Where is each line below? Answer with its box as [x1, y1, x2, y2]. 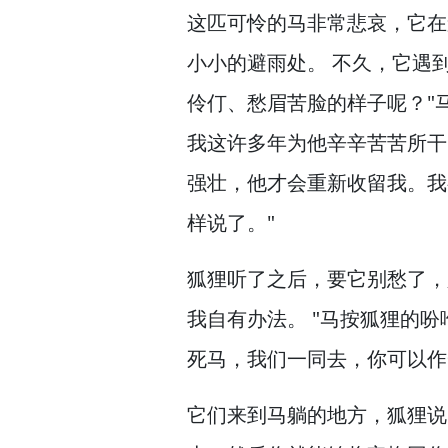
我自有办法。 [187, 305, 307, 332]
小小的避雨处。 [187, 49, 327, 76]
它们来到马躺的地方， [187, 401, 387, 428]
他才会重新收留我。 [247, 169, 427, 196]
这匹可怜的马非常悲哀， [187, 9, 407, 36]
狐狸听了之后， [187, 265, 327, 292]
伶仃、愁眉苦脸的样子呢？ [187, 89, 427, 116]
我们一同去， [247, 345, 367, 372]
